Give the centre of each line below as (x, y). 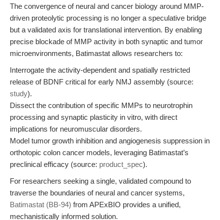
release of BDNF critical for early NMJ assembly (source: (102, 82)
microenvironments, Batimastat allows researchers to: (96, 53)
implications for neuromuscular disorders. (76, 129)
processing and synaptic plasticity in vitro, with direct (94, 117)
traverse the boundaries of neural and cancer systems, (97, 193)
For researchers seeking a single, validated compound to (100, 181)
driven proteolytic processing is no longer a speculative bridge (108, 18)
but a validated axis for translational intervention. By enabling (106, 30)
